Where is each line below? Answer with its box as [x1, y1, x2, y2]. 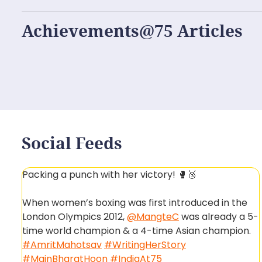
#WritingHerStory [104, 238, 186, 251]
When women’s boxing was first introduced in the [22, 196, 247, 209]
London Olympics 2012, [22, 210, 127, 223]
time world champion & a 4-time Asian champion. [22, 224, 251, 237]
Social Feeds [22, 132, 122, 154]
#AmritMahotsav [22, 238, 102, 251]
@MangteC [126, 210, 179, 223]
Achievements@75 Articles [22, 19, 243, 42]
